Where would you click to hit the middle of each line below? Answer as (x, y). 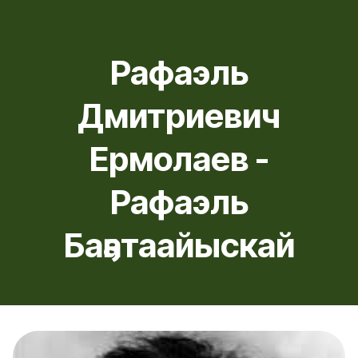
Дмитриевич (179, 116)
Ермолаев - (179, 159)
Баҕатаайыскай (179, 245)
